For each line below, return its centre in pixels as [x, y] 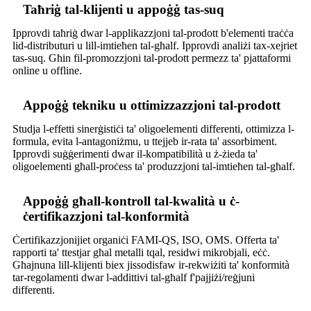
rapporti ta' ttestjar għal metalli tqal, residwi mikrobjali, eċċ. [141, 253]
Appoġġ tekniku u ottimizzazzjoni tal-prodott [152, 106]
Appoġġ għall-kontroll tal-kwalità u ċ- [131, 201]
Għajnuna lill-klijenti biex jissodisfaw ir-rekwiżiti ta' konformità [151, 265]
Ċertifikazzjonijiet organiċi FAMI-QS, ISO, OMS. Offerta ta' [146, 240]
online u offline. [47, 71]
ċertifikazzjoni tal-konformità [106, 217]
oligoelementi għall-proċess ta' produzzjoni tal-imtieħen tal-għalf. [154, 167]
